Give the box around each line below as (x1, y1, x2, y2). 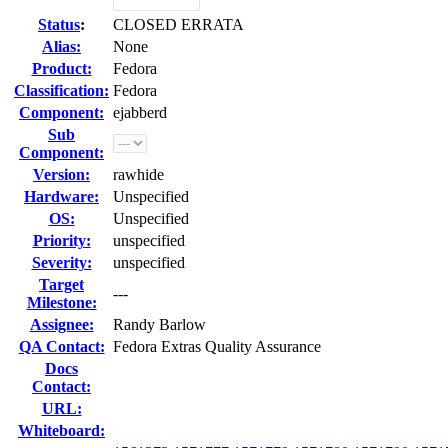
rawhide (113, 166, 164, 183)
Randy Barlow (113, 316, 206, 333)
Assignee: (29, 316, 94, 333)
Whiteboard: (18, 422, 105, 439)
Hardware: (24, 188, 99, 205)
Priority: (32, 232, 91, 249)
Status (38, 16, 80, 33)
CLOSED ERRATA (113, 16, 244, 33)
